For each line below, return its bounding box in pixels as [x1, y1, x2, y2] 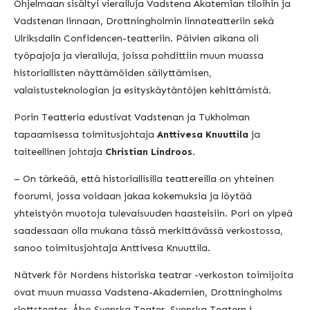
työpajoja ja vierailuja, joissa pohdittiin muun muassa [14, 49, 264, 62]
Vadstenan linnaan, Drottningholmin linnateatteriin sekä [14, 15, 274, 27]
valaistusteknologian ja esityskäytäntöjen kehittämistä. [14, 84, 271, 96]
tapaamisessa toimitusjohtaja [14, 128, 157, 140]
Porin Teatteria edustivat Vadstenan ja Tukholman [14, 111, 250, 123]
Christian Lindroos [105, 145, 192, 158]
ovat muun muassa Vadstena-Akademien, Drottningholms [14, 286, 282, 298]
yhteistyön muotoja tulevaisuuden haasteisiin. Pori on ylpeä [14, 207, 293, 219]
